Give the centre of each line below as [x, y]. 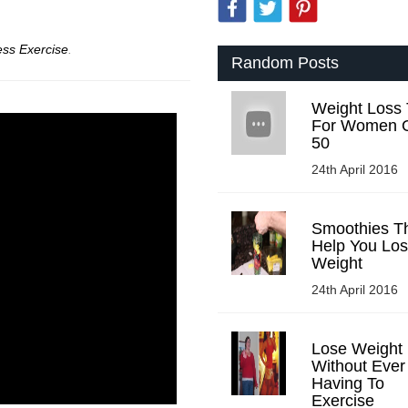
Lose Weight [357, 348]
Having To [347, 383]
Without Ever [358, 366]
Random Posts [285, 62]
